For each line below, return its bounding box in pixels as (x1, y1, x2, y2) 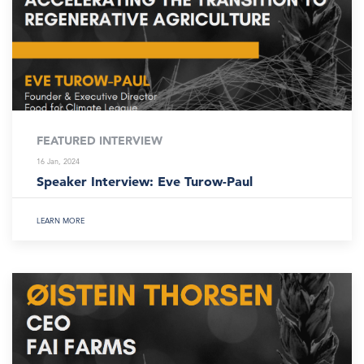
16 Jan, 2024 (37, 156, 80, 166)
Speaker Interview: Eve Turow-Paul (37, 173, 253, 189)
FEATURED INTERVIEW (37, 133, 162, 148)
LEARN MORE (37, 214, 84, 225)
